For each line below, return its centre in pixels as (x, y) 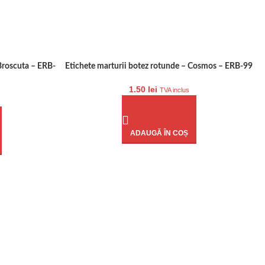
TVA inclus (174, 90)
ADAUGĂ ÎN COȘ (159, 133)
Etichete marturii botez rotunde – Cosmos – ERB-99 (159, 66)
